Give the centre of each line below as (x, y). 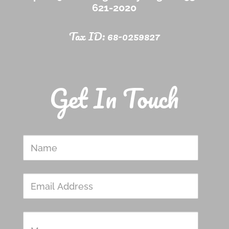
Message (125, 217)
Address (124, 190)
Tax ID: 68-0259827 (114, 36)
